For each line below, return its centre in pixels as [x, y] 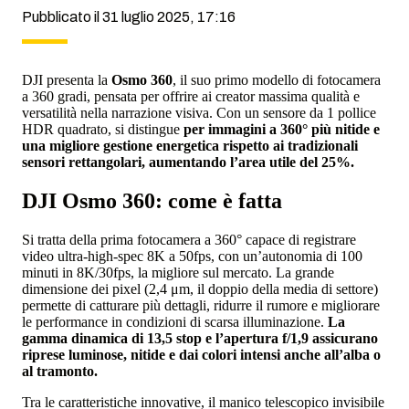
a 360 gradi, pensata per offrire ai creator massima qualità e [191, 97]
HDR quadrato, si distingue [103, 130]
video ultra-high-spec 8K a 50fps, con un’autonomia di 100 [192, 256]
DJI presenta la [67, 80]
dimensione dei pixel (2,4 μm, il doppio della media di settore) [200, 288]
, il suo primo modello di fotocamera [277, 80]
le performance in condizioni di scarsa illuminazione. [175, 321]
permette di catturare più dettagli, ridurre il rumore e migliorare [201, 305]
